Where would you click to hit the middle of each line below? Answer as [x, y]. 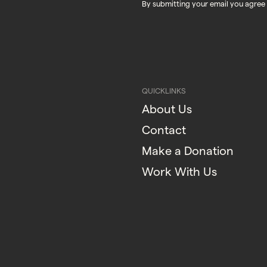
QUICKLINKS [164, 90]
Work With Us [179, 172]
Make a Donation [188, 151]
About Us [167, 109]
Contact [164, 130]
